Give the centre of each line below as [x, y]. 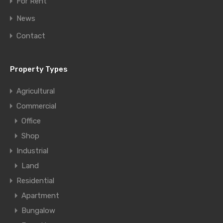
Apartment [40, 196]
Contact [31, 36]
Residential [35, 181]
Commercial [36, 106]
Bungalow [38, 211]
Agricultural [36, 91]
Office [31, 121]
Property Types [39, 69]
